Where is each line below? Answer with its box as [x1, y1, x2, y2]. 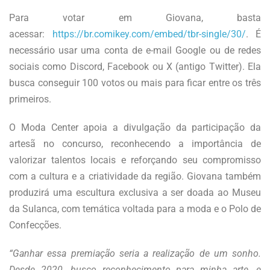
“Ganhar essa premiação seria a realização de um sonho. [9, 247, 261, 259]
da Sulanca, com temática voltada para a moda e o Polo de [9, 202, 261, 215]
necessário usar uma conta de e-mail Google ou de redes [9, 44, 261, 56]
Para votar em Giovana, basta [9, 11, 261, 24]
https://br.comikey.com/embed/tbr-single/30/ [52, 28, 246, 40]
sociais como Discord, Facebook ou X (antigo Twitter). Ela [9, 60, 261, 72]
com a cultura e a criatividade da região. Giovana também [9, 170, 261, 182]
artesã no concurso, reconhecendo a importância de [9, 137, 261, 149]
